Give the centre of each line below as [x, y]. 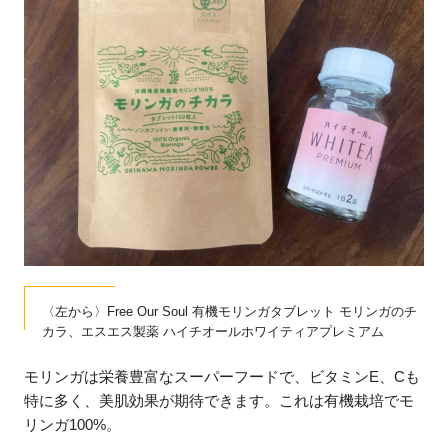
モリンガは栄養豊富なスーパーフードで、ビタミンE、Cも [222, 377]
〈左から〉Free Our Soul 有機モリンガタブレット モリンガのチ [230, 311]
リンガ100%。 [73, 425]
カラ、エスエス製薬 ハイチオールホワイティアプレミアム [213, 331]
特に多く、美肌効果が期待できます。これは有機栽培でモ [219, 401]
